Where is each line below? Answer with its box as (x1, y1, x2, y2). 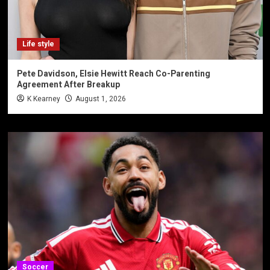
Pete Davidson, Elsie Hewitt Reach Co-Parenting (16, 67, 210, 81)
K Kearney (27, 93, 60, 105)
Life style (22, 39, 54, 50)
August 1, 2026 (75, 93, 126, 105)
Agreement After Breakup (16, 78, 120, 92)
